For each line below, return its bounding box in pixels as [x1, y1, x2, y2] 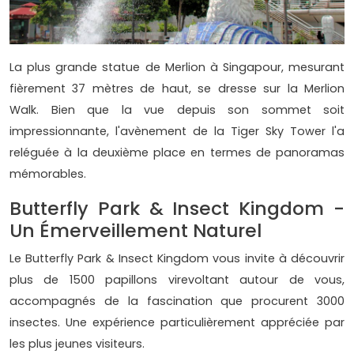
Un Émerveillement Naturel [9, 217, 262, 244]
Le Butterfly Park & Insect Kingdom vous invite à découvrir [9, 250, 345, 267]
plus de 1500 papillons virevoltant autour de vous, [9, 272, 345, 288]
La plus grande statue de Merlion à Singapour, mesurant [9, 59, 345, 76]
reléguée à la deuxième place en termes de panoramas [9, 145, 345, 161]
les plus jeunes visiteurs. [9, 336, 145, 352]
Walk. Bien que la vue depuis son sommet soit [9, 102, 345, 119]
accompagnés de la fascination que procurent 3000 [9, 293, 345, 310]
